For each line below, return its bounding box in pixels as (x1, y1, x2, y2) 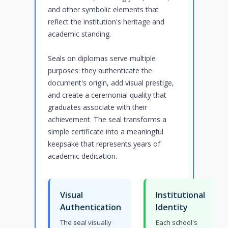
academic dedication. (47, 151, 117, 161)
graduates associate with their (47, 102, 147, 112)
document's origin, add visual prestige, (47, 78, 174, 88)
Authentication (60, 202, 121, 213)
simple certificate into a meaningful (47, 127, 163, 137)
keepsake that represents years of (47, 139, 160, 149)
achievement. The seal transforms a (47, 115, 166, 125)
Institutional (155, 189, 205, 201)
